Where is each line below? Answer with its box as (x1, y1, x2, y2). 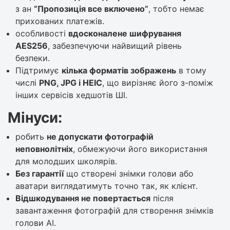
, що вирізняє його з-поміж (102, 77, 213, 88)
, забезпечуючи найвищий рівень (48, 40, 182, 51)
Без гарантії (15, 168, 64, 179)
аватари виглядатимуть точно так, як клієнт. (15, 180, 198, 191)
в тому (176, 65, 206, 75)
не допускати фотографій (47, 131, 154, 142)
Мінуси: (8, 108, 62, 126)
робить (15, 131, 47, 142)
